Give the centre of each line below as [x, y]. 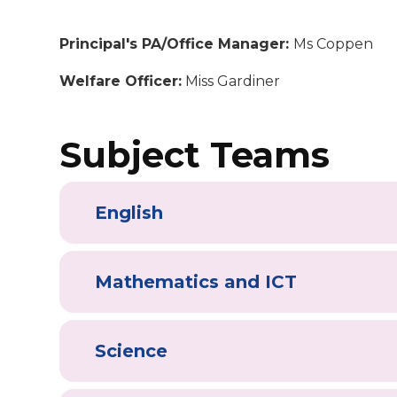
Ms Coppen [334, 43]
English [132, 212]
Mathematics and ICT [196, 281]
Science [132, 350]
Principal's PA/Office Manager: [177, 43]
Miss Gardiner [231, 81]
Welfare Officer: [121, 81]
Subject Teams [195, 154]
